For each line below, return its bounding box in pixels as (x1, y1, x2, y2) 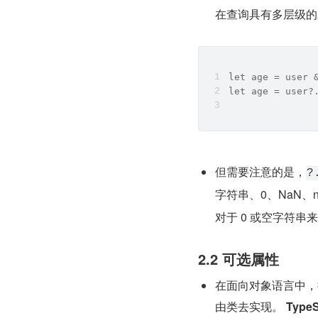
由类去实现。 (215, 297, 286, 314)
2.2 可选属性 (198, 248, 279, 269)
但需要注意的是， (215, 163, 306, 180)
